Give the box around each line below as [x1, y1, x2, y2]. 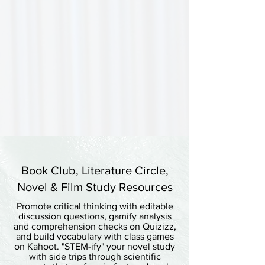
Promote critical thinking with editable [16, 201, 173, 211]
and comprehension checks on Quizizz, [13, 221, 176, 231]
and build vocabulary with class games [15, 231, 174, 241]
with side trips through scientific [28, 251, 161, 261]
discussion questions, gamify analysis [18, 211, 172, 221]
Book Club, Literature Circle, [21, 164, 169, 177]
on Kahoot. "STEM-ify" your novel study [14, 241, 175, 251]
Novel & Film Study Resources [17, 180, 173, 193]
